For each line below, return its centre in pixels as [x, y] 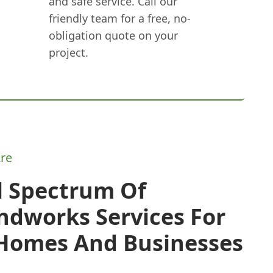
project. [68, 52]
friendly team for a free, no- [119, 18]
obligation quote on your [113, 35]
